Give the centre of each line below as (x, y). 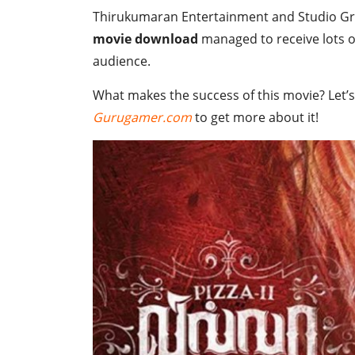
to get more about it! (255, 117)
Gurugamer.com (142, 117)
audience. (122, 61)
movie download (145, 39)
